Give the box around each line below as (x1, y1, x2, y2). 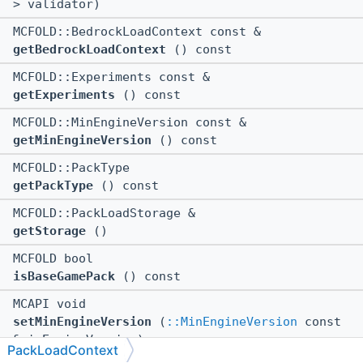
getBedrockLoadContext (13, 42, 166, 58)
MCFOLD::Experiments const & (13, 70, 217, 85)
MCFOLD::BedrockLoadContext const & (13, 24, 268, 40)
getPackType (13, 178, 93, 194)
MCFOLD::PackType (13, 160, 137, 176)
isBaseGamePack (13, 269, 115, 284)
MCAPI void (13, 297, 93, 312)
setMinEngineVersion (13, 314, 152, 330)
